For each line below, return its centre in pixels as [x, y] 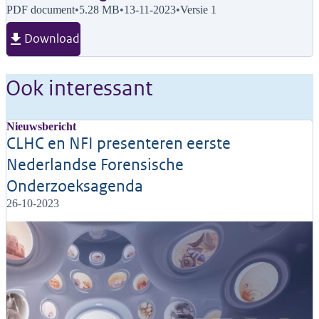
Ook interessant [79, 88]
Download [52, 39]
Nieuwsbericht [41, 126]
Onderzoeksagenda [75, 186]
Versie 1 [198, 10]
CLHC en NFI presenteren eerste [119, 143]
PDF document [41, 10]
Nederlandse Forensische [95, 165]
